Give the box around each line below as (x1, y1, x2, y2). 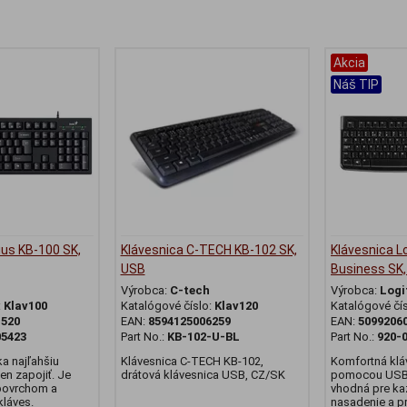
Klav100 (4, 299, 47, 313)
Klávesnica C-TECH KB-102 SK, (120, 243, 297, 258)
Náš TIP (333, 77, 379, 93)
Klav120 (213, 299, 258, 313)
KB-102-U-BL (166, 330, 240, 344)
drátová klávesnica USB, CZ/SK (120, 368, 285, 382)
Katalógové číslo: (120, 299, 214, 313)
